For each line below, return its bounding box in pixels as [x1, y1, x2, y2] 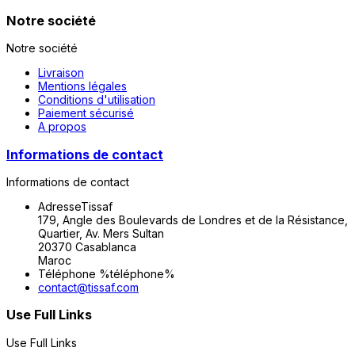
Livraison [38, 66, 84, 80]
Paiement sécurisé [38, 106, 134, 120]
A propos [38, 120, 86, 134]
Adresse [38, 199, 81, 213]
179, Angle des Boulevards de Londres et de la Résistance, [38, 212, 348, 227]
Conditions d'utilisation [38, 93, 155, 107]
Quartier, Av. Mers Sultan [38, 226, 164, 240]
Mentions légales [38, 79, 127, 94]
